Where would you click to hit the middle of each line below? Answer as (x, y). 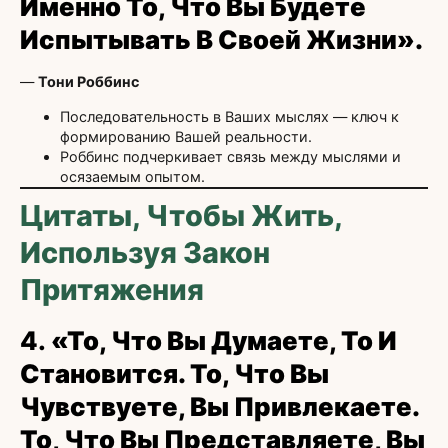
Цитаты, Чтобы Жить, (181, 215)
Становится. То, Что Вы (174, 373)
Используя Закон (145, 252)
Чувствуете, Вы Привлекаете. (219, 406)
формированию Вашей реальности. (186, 136)
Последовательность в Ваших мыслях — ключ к (229, 116)
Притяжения (112, 289)
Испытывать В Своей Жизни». (221, 40)
